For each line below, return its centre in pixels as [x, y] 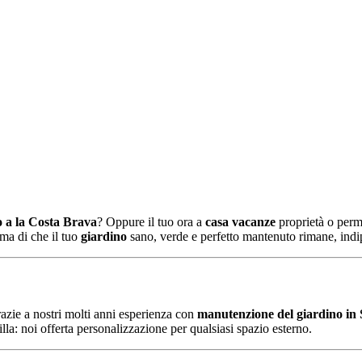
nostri [49, 314]
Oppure [127, 222]
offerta [59, 328]
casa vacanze [240, 222]
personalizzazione [124, 328]
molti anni [92, 314]
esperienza [147, 314]
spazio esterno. [274, 328]
